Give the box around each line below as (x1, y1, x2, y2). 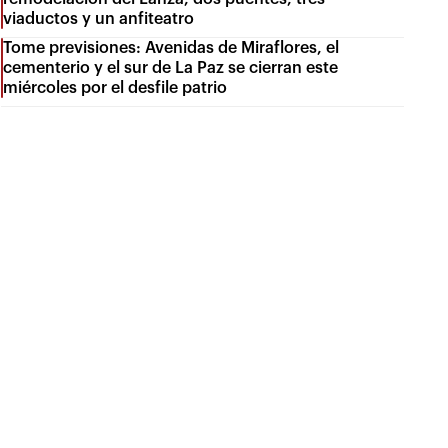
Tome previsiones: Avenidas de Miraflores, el (3, 39, 340, 56)
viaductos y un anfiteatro (3, 10, 195, 27)
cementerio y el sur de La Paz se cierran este (3, 59, 339, 76)
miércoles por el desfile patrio (3, 79, 228, 96)
